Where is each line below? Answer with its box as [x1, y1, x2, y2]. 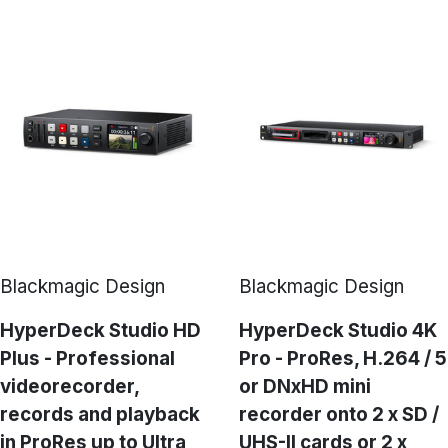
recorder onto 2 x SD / [239, 403, 439, 426]
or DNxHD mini [239, 375, 371, 398]
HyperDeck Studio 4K [239, 319, 437, 342]
